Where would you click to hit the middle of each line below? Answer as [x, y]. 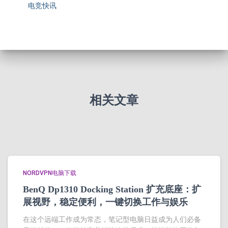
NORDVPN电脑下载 [50, 173]
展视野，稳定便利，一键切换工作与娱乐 [105, 202]
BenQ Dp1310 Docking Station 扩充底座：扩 [112, 189]
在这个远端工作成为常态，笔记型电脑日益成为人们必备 [112, 219]
